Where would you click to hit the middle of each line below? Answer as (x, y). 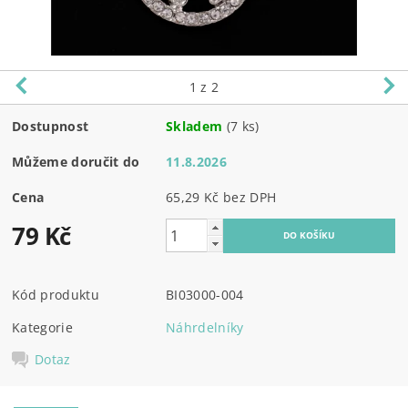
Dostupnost (51, 126)
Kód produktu (56, 294)
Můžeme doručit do (76, 161)
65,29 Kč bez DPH (250, 197)
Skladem (194, 126)
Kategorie (42, 327)
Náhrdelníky (205, 327)
